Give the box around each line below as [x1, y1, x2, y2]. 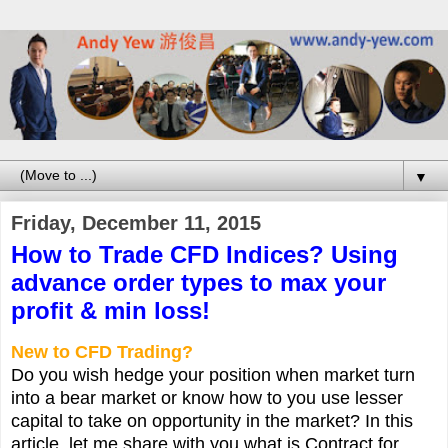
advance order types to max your [11, 268, 386, 296]
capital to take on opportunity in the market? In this [11, 410, 413, 431]
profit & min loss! [11, 296, 210, 324]
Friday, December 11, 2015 [11, 211, 261, 234]
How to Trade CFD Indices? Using [11, 240, 398, 268]
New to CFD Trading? [11, 341, 193, 362]
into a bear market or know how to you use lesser [11, 387, 403, 408]
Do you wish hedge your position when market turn [11, 364, 415, 385]
